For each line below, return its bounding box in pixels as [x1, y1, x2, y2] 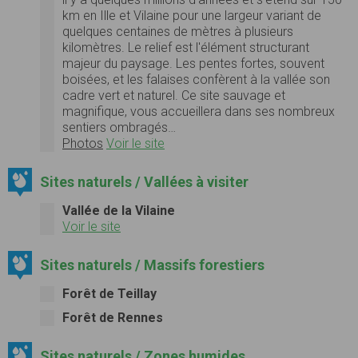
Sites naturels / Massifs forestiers [39, 256, 265, 273]
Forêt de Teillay [62, 285, 157, 301]
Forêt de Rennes [62, 309, 163, 325]
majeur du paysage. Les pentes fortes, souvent [62, 55, 324, 71]
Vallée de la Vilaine [62, 202, 175, 218]
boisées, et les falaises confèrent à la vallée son [62, 71, 330, 87]
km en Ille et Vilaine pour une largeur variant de [62, 7, 321, 23]
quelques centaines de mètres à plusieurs [62, 23, 293, 39]
